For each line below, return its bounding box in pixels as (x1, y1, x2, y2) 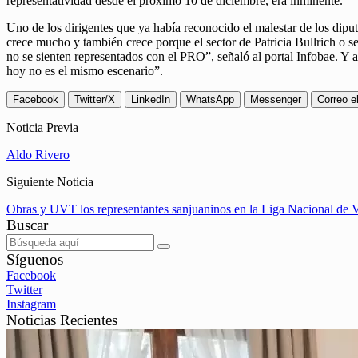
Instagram (6, 297, 56, 312)
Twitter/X (74, 93, 115, 106)
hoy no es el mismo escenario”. (6, 64, 163, 78)
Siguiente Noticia (6, 175, 93, 189)
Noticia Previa (6, 121, 78, 135)
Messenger (250, 93, 301, 106)
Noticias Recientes (6, 312, 117, 329)
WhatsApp (186, 93, 234, 106)
